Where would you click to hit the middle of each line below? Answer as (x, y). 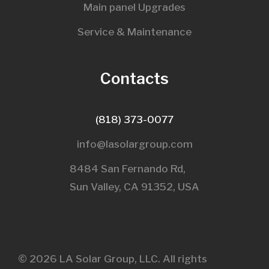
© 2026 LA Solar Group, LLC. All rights (113, 258)
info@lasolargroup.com (134, 144)
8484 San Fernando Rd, (128, 168)
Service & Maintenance (134, 32)
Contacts (134, 78)
